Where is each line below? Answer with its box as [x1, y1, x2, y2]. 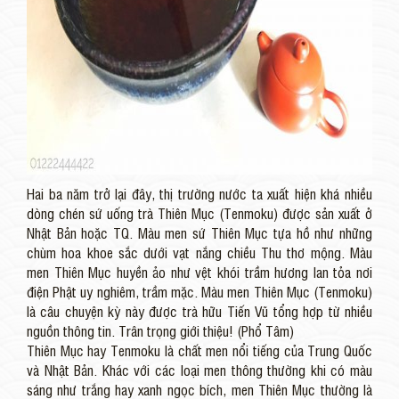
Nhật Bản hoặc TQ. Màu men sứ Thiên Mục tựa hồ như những [27, 223, 372, 243]
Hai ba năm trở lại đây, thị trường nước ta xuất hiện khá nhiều [27, 183, 372, 204]
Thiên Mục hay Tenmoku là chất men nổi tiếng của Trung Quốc [27, 340, 372, 361]
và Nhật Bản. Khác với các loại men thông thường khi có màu [27, 360, 372, 380]
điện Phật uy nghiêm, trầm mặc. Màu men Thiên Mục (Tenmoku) [27, 281, 372, 302]
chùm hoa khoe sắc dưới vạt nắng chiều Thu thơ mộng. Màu [27, 242, 372, 263]
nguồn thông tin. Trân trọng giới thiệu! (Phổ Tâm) [27, 321, 294, 341]
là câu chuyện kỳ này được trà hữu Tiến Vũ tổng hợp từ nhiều [27, 301, 372, 322]
